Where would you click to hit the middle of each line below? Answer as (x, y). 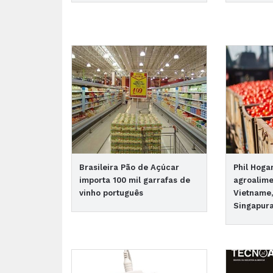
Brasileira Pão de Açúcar (129, 167)
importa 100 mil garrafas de (135, 180)
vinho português (111, 193)
